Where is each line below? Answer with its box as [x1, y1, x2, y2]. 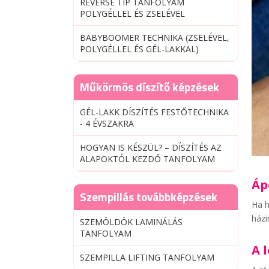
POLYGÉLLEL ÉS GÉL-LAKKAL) [80, 43, 199, 55]
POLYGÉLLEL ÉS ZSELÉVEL [80, 8, 185, 19]
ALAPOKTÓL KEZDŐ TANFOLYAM [80, 153, 215, 165]
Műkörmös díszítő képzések [80, 78, 219, 95]
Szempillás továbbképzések [80, 188, 217, 205]
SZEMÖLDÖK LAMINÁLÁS [80, 216, 183, 228]
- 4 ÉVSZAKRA [80, 118, 134, 129]
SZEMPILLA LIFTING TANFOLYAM [80, 252, 214, 263]
